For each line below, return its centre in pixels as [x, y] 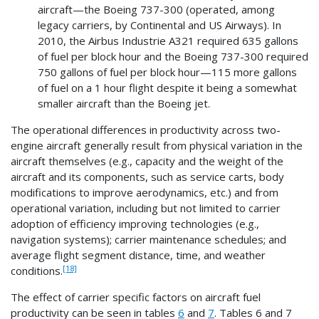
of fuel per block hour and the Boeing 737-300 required [173, 57]
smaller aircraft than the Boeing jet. [124, 104]
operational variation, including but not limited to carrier [146, 208]
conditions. [37, 271]
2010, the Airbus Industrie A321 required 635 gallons [168, 41]
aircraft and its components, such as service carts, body [147, 177]
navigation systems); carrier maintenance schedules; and [148, 240]
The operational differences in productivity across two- [146, 130]
